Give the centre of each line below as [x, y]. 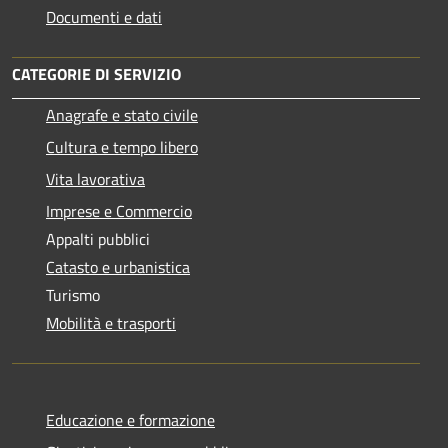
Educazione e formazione [130, 419]
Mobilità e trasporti [111, 322]
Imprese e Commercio [119, 210]
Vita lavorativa [95, 178]
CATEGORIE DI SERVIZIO [96, 73]
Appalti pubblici [98, 238]
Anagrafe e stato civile [122, 114]
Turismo [73, 294]
